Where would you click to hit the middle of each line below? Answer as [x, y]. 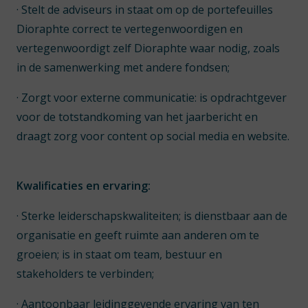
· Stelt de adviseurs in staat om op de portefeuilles [145, 10]
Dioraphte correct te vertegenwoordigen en [130, 29]
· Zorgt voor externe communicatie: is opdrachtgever [152, 98]
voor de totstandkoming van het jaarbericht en [137, 117]
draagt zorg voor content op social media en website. [153, 136]
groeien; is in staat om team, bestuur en [119, 254]
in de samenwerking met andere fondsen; [123, 67]
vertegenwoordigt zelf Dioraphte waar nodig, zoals [148, 48]
